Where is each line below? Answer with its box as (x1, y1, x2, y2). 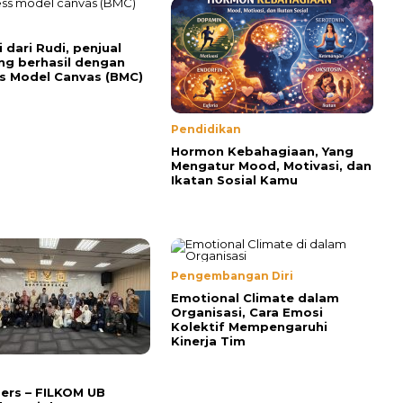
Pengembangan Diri (171, 268, 293, 282)
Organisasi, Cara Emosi (171, 304, 323, 319)
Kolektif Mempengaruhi (171, 318, 327, 334)
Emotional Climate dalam (171, 290, 339, 305)
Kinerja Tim (171, 333, 246, 348)
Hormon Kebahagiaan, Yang (171, 143, 354, 158)
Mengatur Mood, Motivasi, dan (171, 157, 372, 173)
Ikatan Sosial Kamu (171, 172, 298, 187)
